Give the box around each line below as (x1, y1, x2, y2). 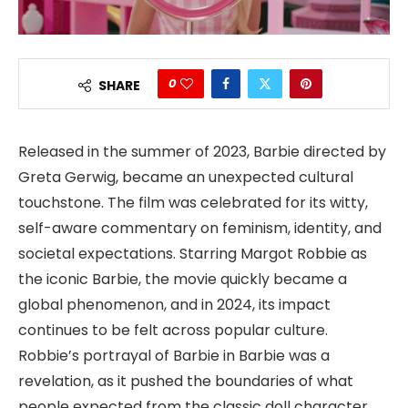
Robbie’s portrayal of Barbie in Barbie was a (18, 345, 330, 367)
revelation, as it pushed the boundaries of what (18, 371, 353, 393)
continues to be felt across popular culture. (18, 320, 328, 342)
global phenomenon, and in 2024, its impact (18, 294, 331, 316)
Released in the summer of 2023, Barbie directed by (18, 141, 386, 163)
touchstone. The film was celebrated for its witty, (18, 192, 368, 214)
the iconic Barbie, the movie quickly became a (18, 269, 347, 291)
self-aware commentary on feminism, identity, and (18, 218, 382, 240)
